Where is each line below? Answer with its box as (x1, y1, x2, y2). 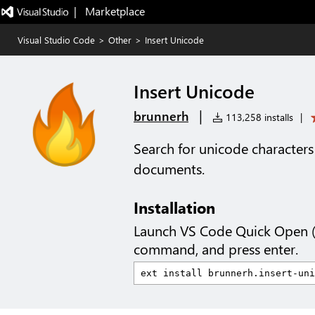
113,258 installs (223, 110, 293, 124)
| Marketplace (73, 4, 145, 18)
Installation (134, 197, 215, 218)
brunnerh (134, 108, 188, 124)
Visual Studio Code (18, 34, 95, 46)
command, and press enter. (134, 240, 298, 258)
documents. (134, 160, 205, 178)
